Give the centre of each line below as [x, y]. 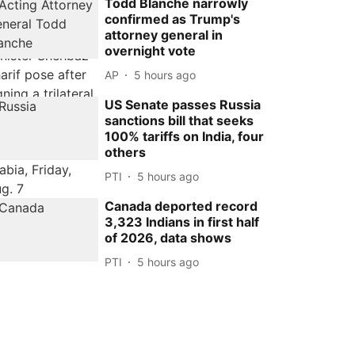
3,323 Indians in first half [182, 222]
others [126, 152]
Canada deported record [181, 206]
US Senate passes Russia [183, 105]
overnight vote [151, 51]
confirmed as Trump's [173, 19]
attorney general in [164, 35]
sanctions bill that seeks [179, 120]
